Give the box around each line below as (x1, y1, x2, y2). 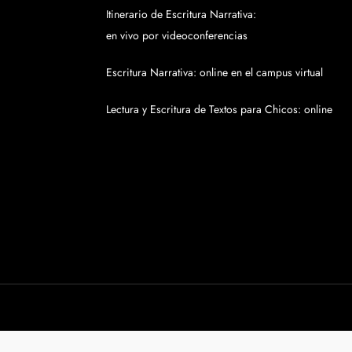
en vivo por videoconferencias (106, 27, 248, 43)
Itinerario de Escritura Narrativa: (106, 6, 257, 22)
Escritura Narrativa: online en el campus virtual (106, 64, 324, 80)
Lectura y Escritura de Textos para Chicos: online (106, 101, 333, 117)
